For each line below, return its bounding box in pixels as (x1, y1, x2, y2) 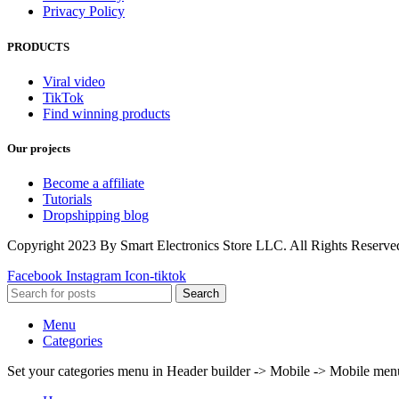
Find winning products (43, 105, 170, 121)
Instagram (66, 268, 121, 284)
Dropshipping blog (43, 208, 149, 224)
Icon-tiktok (125, 268, 186, 284)
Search (183, 287, 219, 301)
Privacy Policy (43, 4, 125, 20)
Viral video (43, 73, 105, 89)
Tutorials (43, 191, 92, 208)
